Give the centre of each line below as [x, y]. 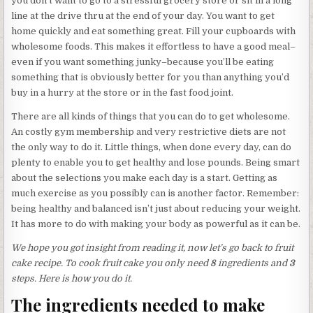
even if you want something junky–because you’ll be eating [143, 62]
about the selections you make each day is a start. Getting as [145, 178]
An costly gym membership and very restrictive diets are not [149, 132]
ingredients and [253, 263]
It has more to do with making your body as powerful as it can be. [156, 224]
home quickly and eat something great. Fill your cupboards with [154, 31]
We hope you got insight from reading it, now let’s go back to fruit [153, 248]
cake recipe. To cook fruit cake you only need [111, 263]
